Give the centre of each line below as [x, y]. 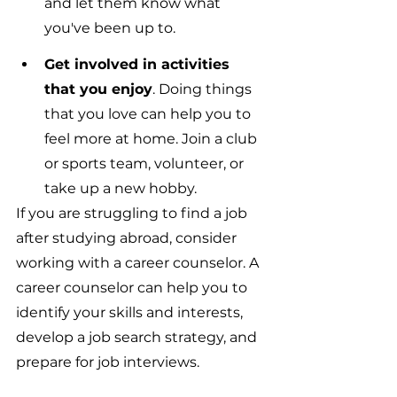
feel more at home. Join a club [152, 138]
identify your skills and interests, [131, 312]
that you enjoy [98, 89]
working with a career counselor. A [139, 262]
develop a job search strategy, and [138, 337]
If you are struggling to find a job [133, 213]
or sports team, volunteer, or [146, 163]
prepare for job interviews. [108, 362]
